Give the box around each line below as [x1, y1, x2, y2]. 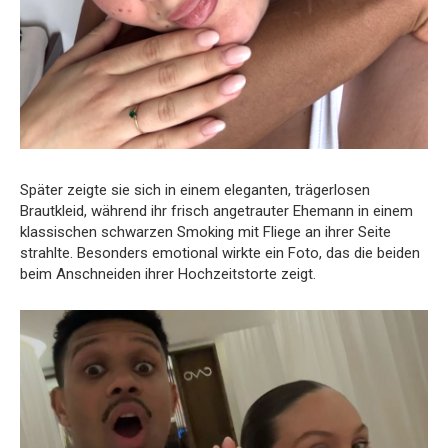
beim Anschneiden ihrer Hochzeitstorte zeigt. [20, 264, 316, 283]
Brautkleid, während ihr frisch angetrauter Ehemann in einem [20, 201, 413, 220]
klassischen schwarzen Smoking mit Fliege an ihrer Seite [20, 222, 391, 241]
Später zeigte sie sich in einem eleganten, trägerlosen [20, 180, 370, 199]
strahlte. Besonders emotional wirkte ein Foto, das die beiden [20, 243, 420, 262]
